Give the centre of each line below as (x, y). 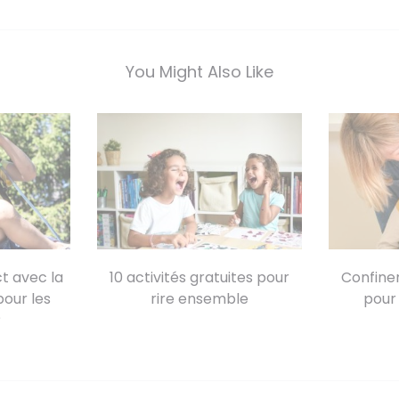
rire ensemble (199, 299)
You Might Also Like (199, 72)
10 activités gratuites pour (199, 278)
